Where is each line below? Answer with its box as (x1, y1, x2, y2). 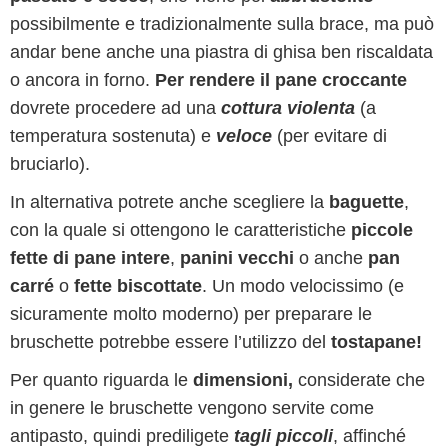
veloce (216, 126, 272, 146)
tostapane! (331, 332, 422, 352)
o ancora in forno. (10, 70, 155, 90)
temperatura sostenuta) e (10, 126, 216, 146)
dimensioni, (193, 370, 293, 390)
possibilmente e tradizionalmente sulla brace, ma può (10, 14, 434, 34)
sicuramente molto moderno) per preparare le (10, 304, 372, 324)
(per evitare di (272, 126, 387, 146)
